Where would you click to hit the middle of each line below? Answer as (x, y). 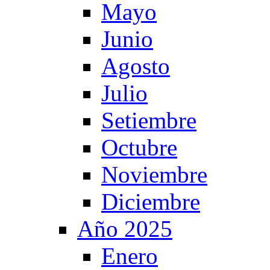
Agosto (136, 66)
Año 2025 (125, 229)
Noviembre (154, 174)
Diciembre (151, 202)
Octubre (139, 147)
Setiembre (149, 120)
